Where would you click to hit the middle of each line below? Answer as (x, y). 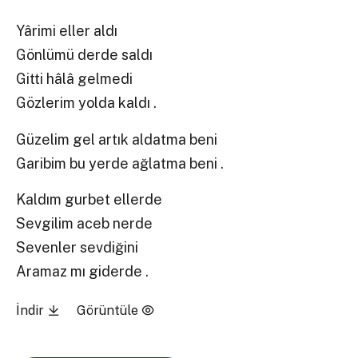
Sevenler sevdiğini (78, 247)
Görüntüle (109, 311)
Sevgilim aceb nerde (85, 223)
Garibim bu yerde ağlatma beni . (120, 163)
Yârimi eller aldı (67, 31)
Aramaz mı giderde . (83, 271)
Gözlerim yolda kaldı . (87, 103)
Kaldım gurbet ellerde (89, 199)
